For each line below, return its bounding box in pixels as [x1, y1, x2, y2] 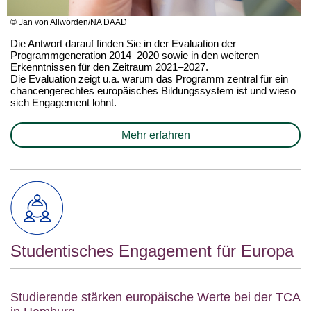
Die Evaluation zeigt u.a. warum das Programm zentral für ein [10, 73, 288, 85]
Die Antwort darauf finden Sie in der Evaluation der [10, 37, 236, 49]
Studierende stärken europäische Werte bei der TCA [10, 290, 300, 304]
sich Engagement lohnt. [10, 96, 117, 108]
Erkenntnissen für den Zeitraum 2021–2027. [10, 61, 208, 73]
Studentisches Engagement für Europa [10, 242, 294, 260]
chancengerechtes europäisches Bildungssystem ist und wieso [10, 85, 296, 96]
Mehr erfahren [121, 129, 190, 141]
